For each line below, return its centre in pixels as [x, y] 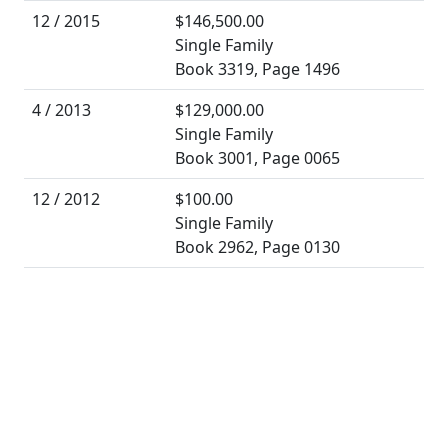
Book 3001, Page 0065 [257, 158]
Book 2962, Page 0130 [257, 247]
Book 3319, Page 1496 [257, 69]
